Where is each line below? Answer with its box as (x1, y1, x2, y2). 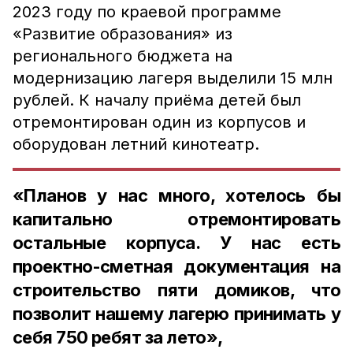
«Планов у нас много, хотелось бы (13, 185, 340, 206)
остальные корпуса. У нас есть (13, 232, 340, 253)
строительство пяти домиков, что (13, 280, 340, 300)
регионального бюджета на (13, 46, 232, 65)
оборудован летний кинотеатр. (13, 135, 259, 154)
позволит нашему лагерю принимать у (13, 303, 340, 324)
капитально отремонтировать (13, 209, 340, 229)
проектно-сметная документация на (13, 256, 340, 277)
